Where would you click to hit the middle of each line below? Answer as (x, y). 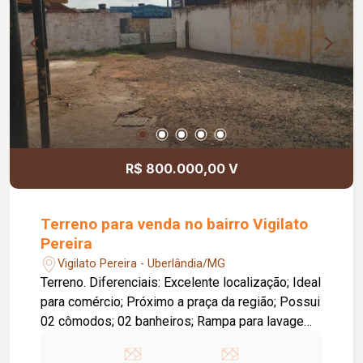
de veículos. (75, 341)
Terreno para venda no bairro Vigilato (175, 224)
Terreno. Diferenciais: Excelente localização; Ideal (65, 283)
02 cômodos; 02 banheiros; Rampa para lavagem (178, 322)
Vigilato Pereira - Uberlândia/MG (142, 263)
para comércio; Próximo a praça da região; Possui (181, 302)
